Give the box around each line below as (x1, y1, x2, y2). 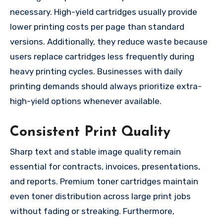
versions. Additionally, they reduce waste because (10, 36, 208, 47)
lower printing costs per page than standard (10, 21, 184, 32)
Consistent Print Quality (10, 125, 170, 139)
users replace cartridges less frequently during (10, 51, 194, 61)
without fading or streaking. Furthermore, (10, 206, 174, 217)
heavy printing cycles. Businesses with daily (10, 66, 182, 76)
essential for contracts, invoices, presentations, (10, 162, 200, 172)
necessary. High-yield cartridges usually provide (10, 6, 197, 17)
